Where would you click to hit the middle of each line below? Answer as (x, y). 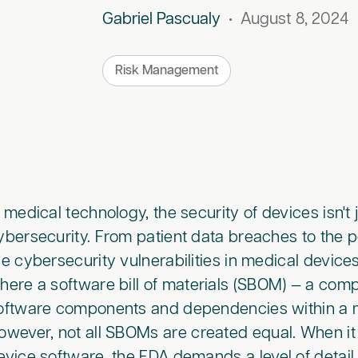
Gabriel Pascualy (161, 19)
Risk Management (166, 70)
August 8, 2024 (294, 19)
